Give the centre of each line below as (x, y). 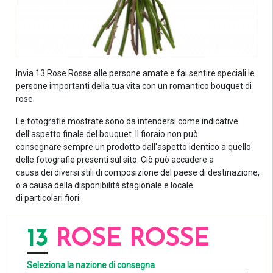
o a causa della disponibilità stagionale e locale (105, 186)
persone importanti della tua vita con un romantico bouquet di (134, 86)
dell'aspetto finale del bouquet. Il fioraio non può (107, 134)
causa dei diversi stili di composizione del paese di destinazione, (138, 173)
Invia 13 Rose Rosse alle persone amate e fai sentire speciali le (136, 73)
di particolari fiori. (49, 198)
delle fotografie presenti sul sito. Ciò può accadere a (115, 160)
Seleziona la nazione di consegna (91, 265)
